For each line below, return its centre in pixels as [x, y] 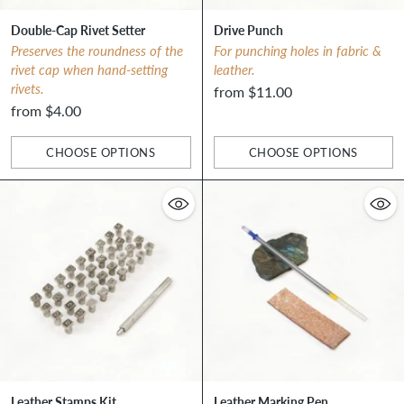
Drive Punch [248, 29]
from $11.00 [252, 91]
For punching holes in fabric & [297, 50]
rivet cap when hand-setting [89, 69]
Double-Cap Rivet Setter [78, 29]
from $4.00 [46, 110]
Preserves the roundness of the [97, 50]
